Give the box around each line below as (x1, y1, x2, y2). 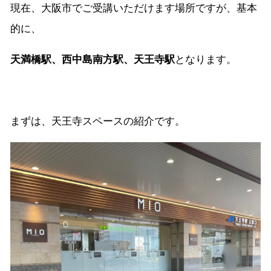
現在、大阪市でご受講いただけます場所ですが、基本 (10, 2, 257, 15)
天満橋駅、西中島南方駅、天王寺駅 (10, 54, 175, 66)
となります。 (175, 54, 237, 66)
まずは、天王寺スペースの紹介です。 (10, 116, 185, 128)
